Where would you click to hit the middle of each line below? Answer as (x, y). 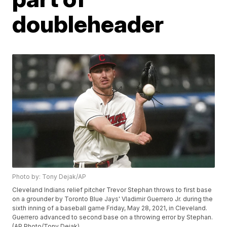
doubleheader (88, 24)
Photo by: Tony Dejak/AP (49, 177)
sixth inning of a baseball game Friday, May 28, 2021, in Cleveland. (110, 208)
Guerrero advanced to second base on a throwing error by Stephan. (113, 217)
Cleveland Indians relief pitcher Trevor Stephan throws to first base (112, 190)
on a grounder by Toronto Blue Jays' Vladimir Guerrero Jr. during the (113, 199)
